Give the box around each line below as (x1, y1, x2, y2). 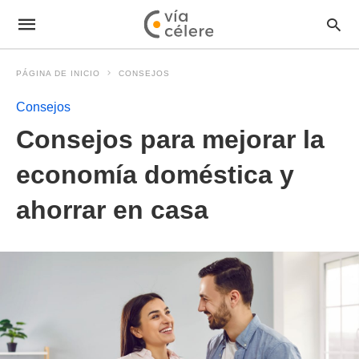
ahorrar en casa (16, 196, 208, 224)
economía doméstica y (16, 160, 294, 189)
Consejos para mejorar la (16, 125, 325, 154)
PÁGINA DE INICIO (16, 69, 100, 78)
